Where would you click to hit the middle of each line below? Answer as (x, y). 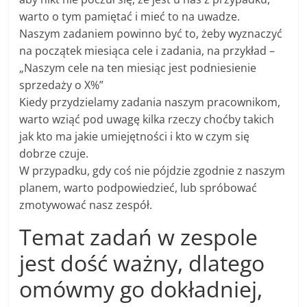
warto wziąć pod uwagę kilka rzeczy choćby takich (147, 120)
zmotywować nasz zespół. (86, 205)
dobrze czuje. (54, 154)
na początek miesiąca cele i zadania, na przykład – (147, 51)
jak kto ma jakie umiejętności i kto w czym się (135, 137)
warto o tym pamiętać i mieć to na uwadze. (130, 17)
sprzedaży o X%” (62, 85)
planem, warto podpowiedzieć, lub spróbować (138, 188)
